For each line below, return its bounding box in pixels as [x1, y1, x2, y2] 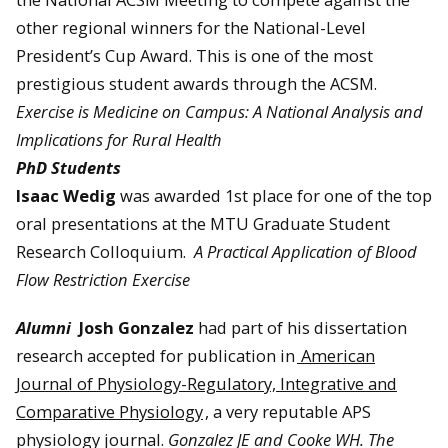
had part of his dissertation [194, 316, 407, 340]
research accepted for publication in [16, 344, 295, 368]
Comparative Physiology [16, 400, 203, 424]
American [297, 344, 375, 368]
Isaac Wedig [16, 183, 116, 207]
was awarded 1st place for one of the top [116, 183, 432, 207]
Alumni [16, 316, 71, 340]
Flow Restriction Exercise [16, 267, 190, 291]
